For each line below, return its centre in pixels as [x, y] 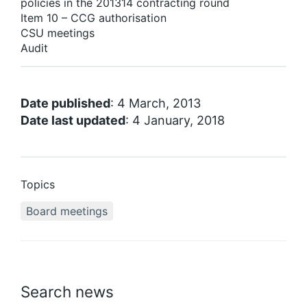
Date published [65, 103]
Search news [67, 291]
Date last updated [73, 120]
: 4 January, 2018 [175, 120]
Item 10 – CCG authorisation [94, 17]
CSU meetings [58, 33]
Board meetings [67, 211]
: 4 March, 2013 [156, 103]
